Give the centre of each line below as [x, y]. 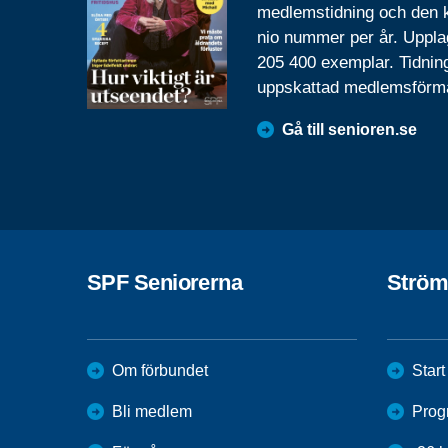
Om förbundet [160, 370]
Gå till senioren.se [349, 129]
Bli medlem [152, 411]
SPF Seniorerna [165, 282]
